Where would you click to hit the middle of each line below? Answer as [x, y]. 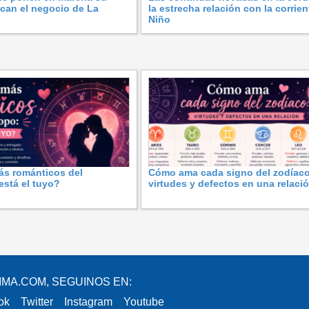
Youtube [144, 301]
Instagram [88, 301]
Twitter [37, 301]
